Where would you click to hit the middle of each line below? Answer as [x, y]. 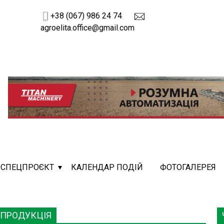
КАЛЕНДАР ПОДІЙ [107, 167]
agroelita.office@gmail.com [88, 28]
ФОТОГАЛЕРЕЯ [188, 167]
